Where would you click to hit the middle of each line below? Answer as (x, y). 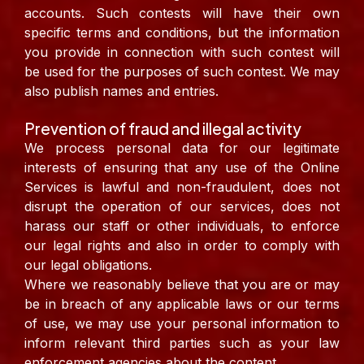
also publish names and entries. (121, 91)
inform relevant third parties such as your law (182, 343)
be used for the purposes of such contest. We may (182, 72)
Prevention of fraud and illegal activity (163, 129)
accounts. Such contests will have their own (182, 13)
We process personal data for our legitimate (182, 148)
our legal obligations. (88, 265)
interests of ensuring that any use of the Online (182, 168)
